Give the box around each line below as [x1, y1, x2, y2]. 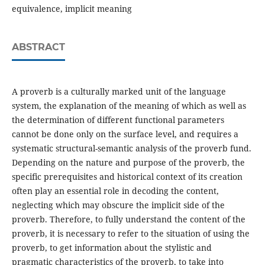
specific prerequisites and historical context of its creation [11, 171, 243, 183]
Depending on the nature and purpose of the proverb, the [11, 157, 245, 169]
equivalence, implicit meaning [11, 2, 132, 14]
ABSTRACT [11, 41, 65, 53]
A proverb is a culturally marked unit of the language [11, 86, 226, 98]
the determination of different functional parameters [11, 114, 224, 126]
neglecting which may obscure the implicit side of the [11, 199, 225, 211]
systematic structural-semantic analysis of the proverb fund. [11, 143, 251, 154]
